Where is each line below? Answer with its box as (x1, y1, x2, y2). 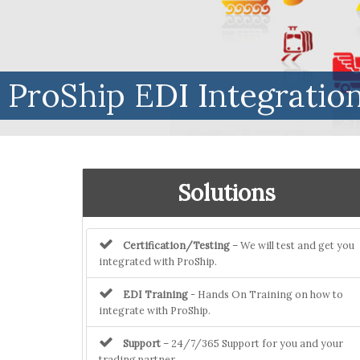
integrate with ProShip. (99, 303, 211, 317)
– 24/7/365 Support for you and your (161, 336, 343, 350)
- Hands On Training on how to (188, 287, 343, 301)
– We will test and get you (230, 238, 354, 252)
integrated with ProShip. (99, 254, 217, 268)
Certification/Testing (123, 238, 230, 252)
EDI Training (123, 287, 188, 301)
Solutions (178, 178, 276, 207)
